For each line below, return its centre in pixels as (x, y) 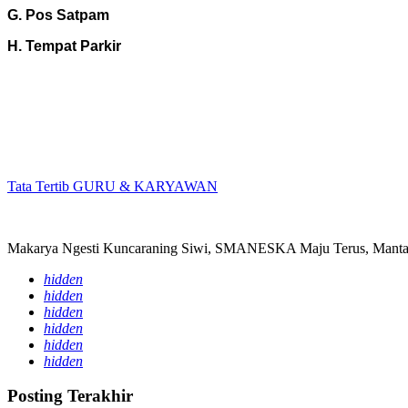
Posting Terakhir (70, 396)
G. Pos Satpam (58, 15)
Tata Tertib (40, 186)
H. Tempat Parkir (64, 46)
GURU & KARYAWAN (145, 186)
